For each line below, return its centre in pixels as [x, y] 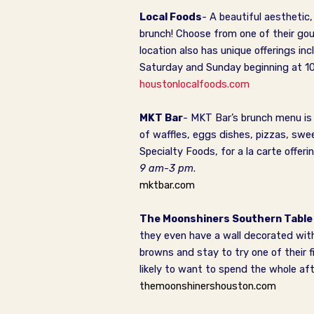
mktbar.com [167, 185]
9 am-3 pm [166, 168]
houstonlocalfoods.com [194, 84]
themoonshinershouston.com [208, 286]
